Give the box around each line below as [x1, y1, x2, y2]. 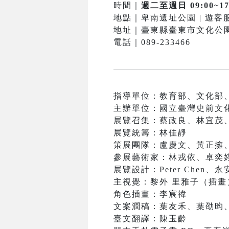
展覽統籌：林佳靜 [113, 128, 187, 138]
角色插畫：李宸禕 [113, 190, 187, 199]
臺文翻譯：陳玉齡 [113, 214, 187, 223]
